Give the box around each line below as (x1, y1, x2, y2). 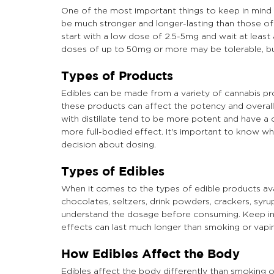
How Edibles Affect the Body (61, 246, 240, 261)
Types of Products (61, 68, 173, 83)
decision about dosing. (61, 139, 156, 149)
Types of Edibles (61, 164, 165, 179)
